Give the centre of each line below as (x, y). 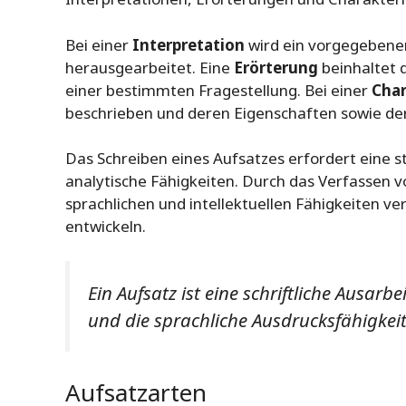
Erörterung (276, 67)
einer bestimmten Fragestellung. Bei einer (218, 90)
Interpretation (188, 44)
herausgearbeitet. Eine (150, 67)
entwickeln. (106, 227)
